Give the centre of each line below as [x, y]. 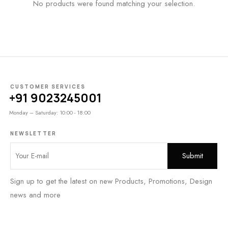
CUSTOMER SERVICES [48, 87]
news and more [35, 195]
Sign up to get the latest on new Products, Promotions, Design [111, 181]
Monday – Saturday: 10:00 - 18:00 [50, 112]
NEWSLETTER [33, 133]
